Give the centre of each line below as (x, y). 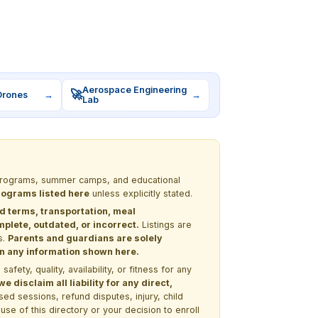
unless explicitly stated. (141, 193)
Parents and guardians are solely (85, 238)
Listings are (165, 224)
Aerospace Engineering (135, 89)
